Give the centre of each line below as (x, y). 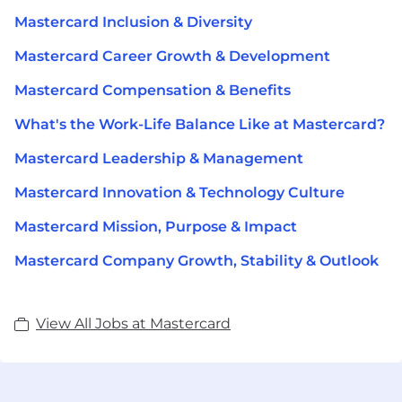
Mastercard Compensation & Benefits (153, 90)
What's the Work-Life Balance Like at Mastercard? (200, 124)
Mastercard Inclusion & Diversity (133, 22)
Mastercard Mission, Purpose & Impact (156, 226)
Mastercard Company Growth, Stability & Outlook (197, 260)
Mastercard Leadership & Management (159, 158)
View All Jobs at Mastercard (133, 323)
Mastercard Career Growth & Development (172, 56)
